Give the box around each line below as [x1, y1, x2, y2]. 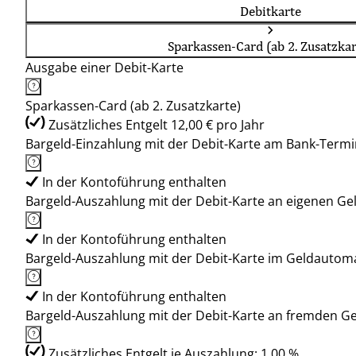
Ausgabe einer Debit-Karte [25, 59, 184, 76]
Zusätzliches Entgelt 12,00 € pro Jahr [48, 116, 265, 133]
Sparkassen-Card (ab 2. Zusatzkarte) [25, 97, 241, 114]
